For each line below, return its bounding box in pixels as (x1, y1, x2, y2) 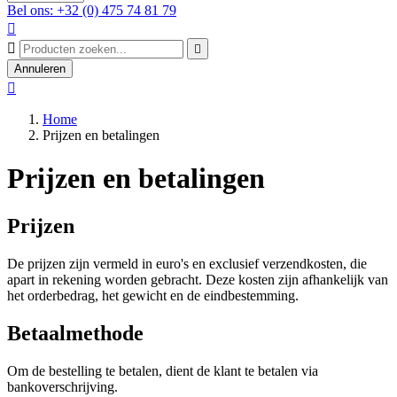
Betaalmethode (7, 321, 144, 345)
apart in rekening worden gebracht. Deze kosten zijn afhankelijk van (7, 271, 388, 287)
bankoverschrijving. (7, 378, 118, 394)
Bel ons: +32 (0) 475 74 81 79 (7, 3, 176, 18)
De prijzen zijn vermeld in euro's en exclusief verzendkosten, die (7, 255, 367, 271)
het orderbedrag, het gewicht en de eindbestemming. (7, 287, 299, 303)
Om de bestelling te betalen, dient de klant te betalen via (7, 362, 318, 378)
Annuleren (14, 62, 66, 75)
